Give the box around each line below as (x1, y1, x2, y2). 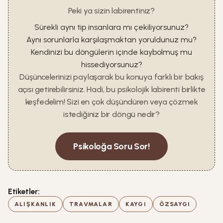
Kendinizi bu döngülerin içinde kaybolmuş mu (31, 47, 192, 57)
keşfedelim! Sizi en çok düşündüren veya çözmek (25, 97, 198, 107)
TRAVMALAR (69, 201, 112, 208)
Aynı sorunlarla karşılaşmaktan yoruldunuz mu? (26, 35, 197, 44)
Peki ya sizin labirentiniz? (68, 6, 155, 15)
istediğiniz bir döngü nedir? (63, 110, 160, 119)
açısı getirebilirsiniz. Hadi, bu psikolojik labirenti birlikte (17, 85, 206, 94)
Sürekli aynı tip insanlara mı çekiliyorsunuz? (34, 22, 189, 32)
